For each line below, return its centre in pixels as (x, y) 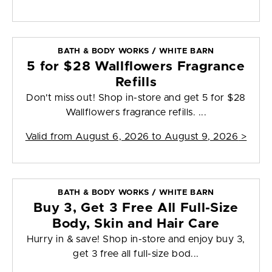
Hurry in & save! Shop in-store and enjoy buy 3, (136, 240)
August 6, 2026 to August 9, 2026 (157, 137)
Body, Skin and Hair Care (136, 224)
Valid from (50, 137)
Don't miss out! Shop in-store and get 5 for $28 (136, 98)
